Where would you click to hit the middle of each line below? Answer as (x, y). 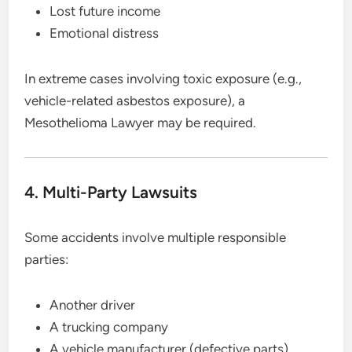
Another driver (93, 304)
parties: (47, 259)
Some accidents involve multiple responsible (156, 237)
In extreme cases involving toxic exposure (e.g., (163, 78)
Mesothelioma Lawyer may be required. (141, 122)
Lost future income (105, 11)
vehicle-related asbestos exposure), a (135, 100)
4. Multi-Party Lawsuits (111, 192)
